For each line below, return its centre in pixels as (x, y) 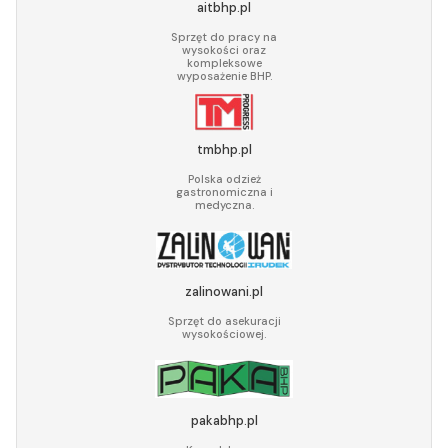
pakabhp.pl (224, 420)
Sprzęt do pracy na (224, 36)
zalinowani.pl (224, 291)
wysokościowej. (224, 333)
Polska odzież (224, 178)
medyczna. (224, 204)
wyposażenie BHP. (224, 75)
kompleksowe (224, 62)
